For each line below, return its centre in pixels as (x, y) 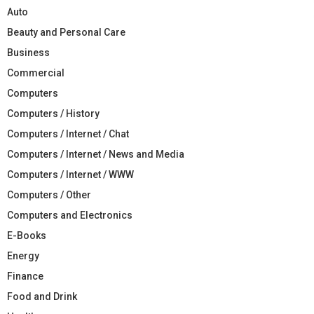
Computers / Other (49, 194)
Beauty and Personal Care (66, 32)
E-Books (27, 235)
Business (28, 52)
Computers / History (53, 113)
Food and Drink (42, 296)
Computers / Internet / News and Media (96, 154)
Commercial (36, 73)
